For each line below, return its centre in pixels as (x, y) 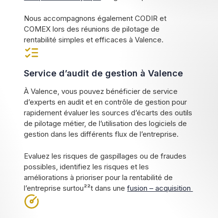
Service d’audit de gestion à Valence (104, 73)
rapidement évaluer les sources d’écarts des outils (108, 113)
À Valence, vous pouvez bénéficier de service (101, 91)
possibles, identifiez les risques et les (87, 166)
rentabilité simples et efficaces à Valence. (94, 40)
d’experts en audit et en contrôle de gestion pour (106, 102)
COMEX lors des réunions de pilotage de (92, 29)
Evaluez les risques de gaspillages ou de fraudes (105, 156)
